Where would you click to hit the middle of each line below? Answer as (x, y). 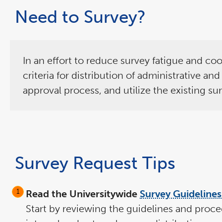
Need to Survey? (80, 17)
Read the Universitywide (83, 194)
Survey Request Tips (95, 163)
